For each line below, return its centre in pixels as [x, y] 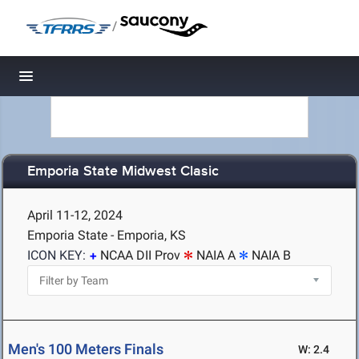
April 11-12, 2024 [75, 215]
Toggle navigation [81, 81]
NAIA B [271, 255]
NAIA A [216, 255]
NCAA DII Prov [140, 255]
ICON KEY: [56, 255]
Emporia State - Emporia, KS [107, 235]
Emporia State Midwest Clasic [123, 172]
